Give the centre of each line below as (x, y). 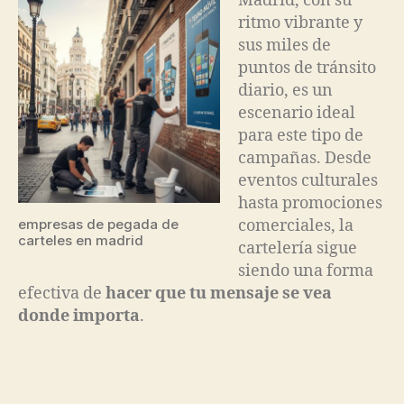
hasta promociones (310, 204)
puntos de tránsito (307, 69)
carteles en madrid (81, 240)
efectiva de (62, 294)
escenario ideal (297, 114)
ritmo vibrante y (300, 23)
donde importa (79, 317)
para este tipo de (301, 136)
